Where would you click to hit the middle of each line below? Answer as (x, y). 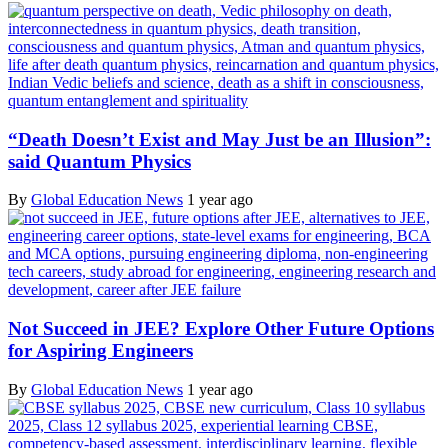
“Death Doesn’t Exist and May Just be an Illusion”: (219, 139)
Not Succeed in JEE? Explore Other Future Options (221, 329)
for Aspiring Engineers (100, 351)
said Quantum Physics (99, 161)
